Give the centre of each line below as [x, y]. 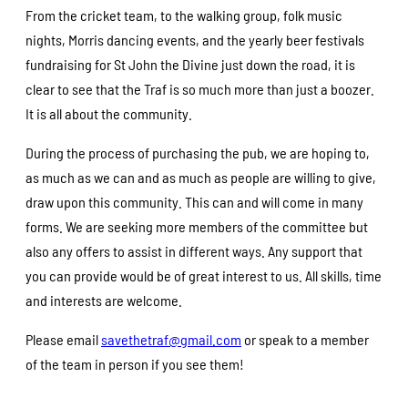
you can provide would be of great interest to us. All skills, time [204, 275]
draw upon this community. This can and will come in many [194, 201]
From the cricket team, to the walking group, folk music [184, 15]
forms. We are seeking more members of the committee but [197, 226]
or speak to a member [305, 340]
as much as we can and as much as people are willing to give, [201, 177]
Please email [63, 340]
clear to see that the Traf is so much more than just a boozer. [200, 88]
